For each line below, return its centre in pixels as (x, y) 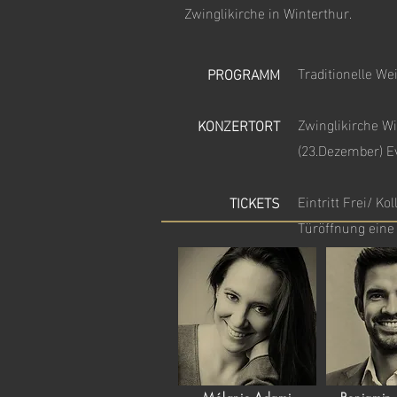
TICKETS (255, 202)
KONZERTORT (239, 125)
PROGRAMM (244, 73)
